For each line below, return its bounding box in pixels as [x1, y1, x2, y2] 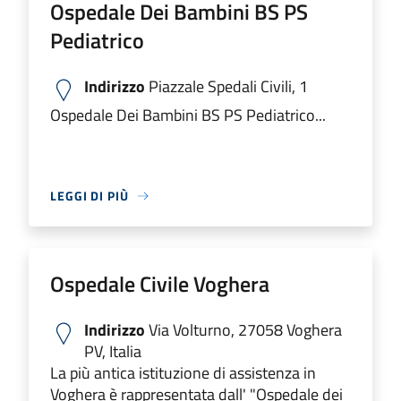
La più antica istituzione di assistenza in [50, 361, 316, 385]
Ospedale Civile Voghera [50, 268, 269, 300]
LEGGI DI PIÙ [50, 186, 129, 205]
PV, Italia [84, 339, 141, 363]
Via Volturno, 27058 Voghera [145, 318, 342, 342]
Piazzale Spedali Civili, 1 [145, 74, 308, 98]
